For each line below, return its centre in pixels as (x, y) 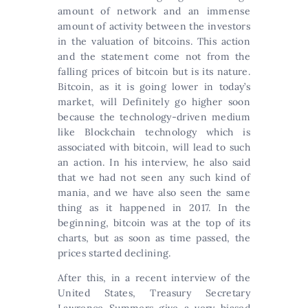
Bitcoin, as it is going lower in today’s (154, 87)
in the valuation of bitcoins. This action (154, 41)
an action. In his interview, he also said (154, 162)
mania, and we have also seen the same (154, 192)
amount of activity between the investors (154, 26)
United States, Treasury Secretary (154, 293)
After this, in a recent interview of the (154, 278)
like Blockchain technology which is (154, 132)
